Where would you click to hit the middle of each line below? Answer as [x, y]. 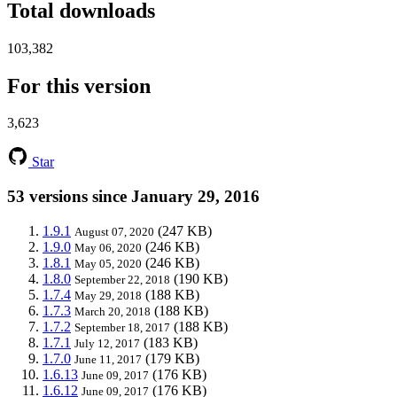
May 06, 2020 [108, 247]
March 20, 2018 [113, 311]
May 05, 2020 [108, 263]
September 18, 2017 [122, 327]
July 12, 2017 [107, 343]
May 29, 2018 [108, 295]
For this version [79, 86]
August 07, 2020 [114, 231]
